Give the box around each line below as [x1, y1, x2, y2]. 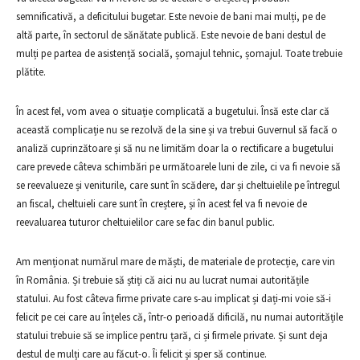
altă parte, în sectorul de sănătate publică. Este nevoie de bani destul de [16, 28, 325, 42]
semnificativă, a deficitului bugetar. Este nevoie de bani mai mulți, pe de [16, 10, 325, 23]
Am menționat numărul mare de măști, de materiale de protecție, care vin [16, 255, 335, 268]
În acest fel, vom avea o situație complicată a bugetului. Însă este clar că [16, 104, 329, 118]
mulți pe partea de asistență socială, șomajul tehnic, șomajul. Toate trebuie [16, 47, 342, 60]
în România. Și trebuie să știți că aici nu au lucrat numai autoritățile [16, 273, 309, 287]
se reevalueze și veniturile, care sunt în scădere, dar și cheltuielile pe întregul [16, 178, 340, 192]
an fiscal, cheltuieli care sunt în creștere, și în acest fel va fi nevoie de [16, 197, 307, 211]
